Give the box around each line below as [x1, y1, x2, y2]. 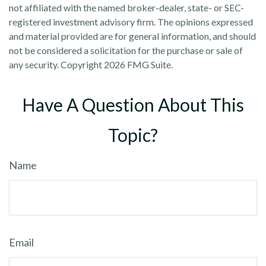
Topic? [108, 124, 158, 145]
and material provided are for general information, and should [9, 30, 256, 42]
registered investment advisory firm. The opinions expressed [9, 16, 253, 27]
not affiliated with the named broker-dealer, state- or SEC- [9, 2, 244, 13]
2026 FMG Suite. [104, 59, 173, 70]
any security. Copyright [9, 59, 104, 70]
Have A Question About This [22, 94, 244, 115]
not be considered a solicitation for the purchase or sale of [9, 45, 243, 56]
